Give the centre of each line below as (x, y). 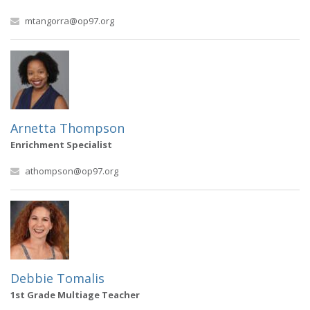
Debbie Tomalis (57, 278)
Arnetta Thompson (67, 128)
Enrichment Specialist (61, 145)
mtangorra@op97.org (70, 21)
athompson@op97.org (72, 171)
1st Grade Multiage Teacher (75, 295)
